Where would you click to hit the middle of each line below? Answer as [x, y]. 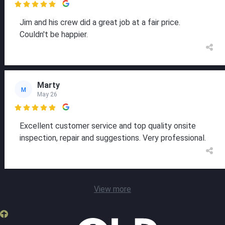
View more [113, 189]
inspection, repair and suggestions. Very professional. [113, 138]
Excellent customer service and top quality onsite [108, 126]
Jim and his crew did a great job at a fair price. [100, 23]
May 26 [47, 94]
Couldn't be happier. [54, 35]
